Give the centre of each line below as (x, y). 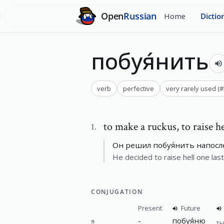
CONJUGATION (117, 192)
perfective (138, 88)
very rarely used (191, 88)
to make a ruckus (140, 127)
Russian (140, 16)
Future (191, 208)
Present (150, 208)
